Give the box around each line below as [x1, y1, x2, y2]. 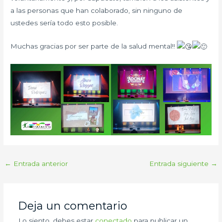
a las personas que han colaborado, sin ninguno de [10, 6, 183, 15]
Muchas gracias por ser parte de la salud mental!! [10, 42, 177, 50]
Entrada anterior [11, 159, 68, 167]
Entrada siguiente [149, 159, 211, 167]
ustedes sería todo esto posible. [10, 19, 118, 27]
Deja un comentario [18, 199, 127, 213]
